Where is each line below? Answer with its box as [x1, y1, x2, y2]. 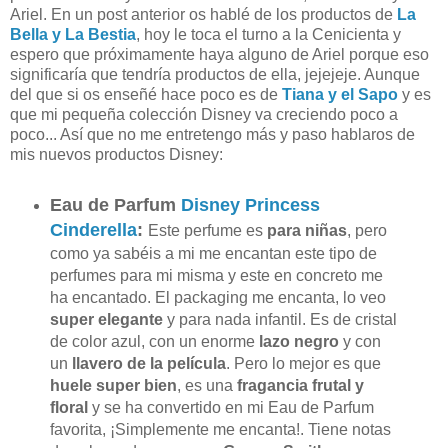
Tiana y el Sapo [282, 85, 398, 103]
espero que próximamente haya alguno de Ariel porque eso [10, 45, 429, 63]
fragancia [236, 376, 312, 394]
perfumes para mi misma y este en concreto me [49, 266, 383, 284]
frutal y [311, 376, 364, 394]
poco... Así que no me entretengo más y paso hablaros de [10, 125, 415, 143]
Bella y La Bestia [10, 25, 136, 43]
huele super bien [49, 376, 177, 394]
